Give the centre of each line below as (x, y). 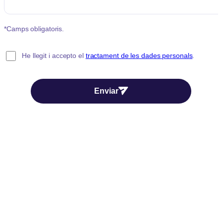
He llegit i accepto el (54, 56)
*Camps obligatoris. (34, 28)
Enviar (106, 91)
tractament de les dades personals (139, 56)
